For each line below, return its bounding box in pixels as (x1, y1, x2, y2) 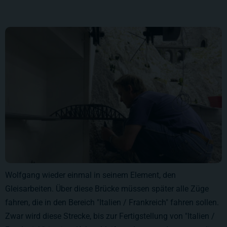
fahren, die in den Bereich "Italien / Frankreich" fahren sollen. (5, 197, 219, 207)
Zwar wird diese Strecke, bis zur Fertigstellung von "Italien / (5, 211, 215, 221)
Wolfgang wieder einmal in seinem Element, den (5, 170, 176, 180)
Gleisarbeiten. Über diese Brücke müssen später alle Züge (5, 183, 209, 194)
